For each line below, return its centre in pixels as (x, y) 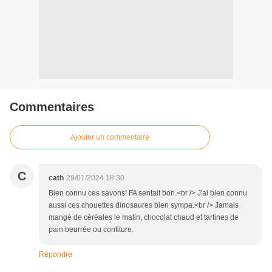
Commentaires (52, 107)
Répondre (56, 255)
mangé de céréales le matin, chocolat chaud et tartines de (144, 218)
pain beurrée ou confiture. (91, 230)
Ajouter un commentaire (110, 138)
